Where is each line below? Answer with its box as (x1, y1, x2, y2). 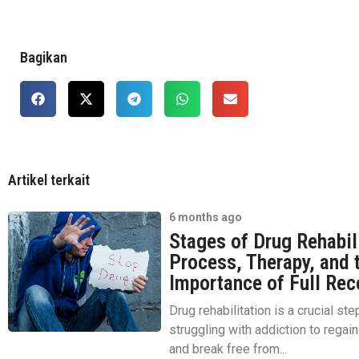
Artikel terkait (8, 171, 90, 188)
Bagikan (20, 48, 67, 66)
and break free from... (169, 341, 288, 357)
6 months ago (169, 210, 243, 224)
